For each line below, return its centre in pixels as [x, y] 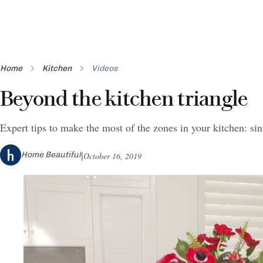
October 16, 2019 [112, 156]
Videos [105, 68]
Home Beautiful [51, 154]
